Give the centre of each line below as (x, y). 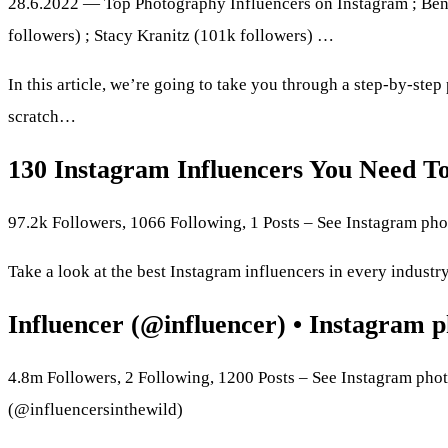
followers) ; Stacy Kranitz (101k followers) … (171, 35)
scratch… (42, 116)
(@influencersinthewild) (95, 410)
